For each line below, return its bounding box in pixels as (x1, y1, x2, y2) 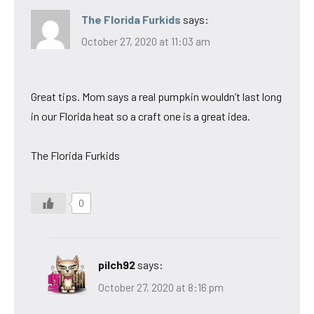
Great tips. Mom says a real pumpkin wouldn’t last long (31, 90, 282, 104)
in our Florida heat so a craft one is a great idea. (31, 109, 250, 123)
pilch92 (98, 258, 135, 272)
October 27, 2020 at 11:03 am (81, 35, 210, 48)
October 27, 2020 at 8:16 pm (98, 280, 224, 294)
